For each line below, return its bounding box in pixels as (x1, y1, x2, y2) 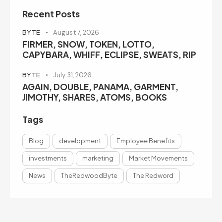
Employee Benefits (116, 137, 175, 145)
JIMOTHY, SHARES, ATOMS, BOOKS (22, 92, 167, 103)
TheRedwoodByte (61, 171, 117, 180)
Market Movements (129, 154, 188, 163)
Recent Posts (22, 7, 80, 19)
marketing (82, 154, 113, 163)
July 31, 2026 (53, 71, 92, 80)
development (59, 137, 101, 145)
